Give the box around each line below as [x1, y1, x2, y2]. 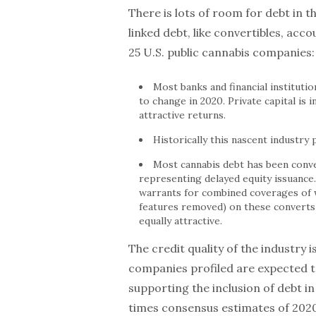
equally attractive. [139, 214, 222, 227]
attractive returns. [139, 109, 226, 121]
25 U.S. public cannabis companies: [128, 45, 315, 59]
